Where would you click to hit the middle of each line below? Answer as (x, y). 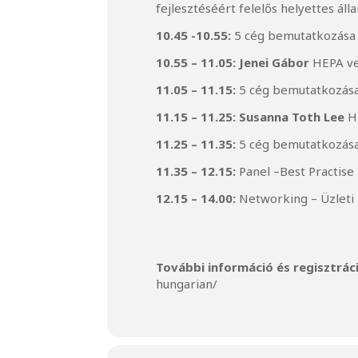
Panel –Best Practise (295, 171)
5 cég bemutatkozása (294, 36)
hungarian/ (187, 284)
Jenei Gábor (274, 63)
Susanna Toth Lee (292, 117)
